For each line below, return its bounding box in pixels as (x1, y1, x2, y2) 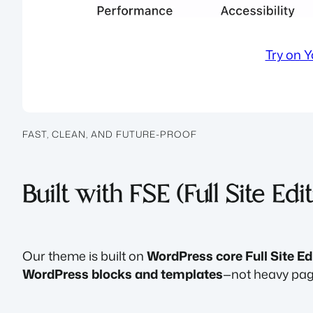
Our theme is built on (22, 247, 147, 265)
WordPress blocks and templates (22, 265, 223, 284)
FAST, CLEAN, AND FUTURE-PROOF (22, 127, 197, 140)
